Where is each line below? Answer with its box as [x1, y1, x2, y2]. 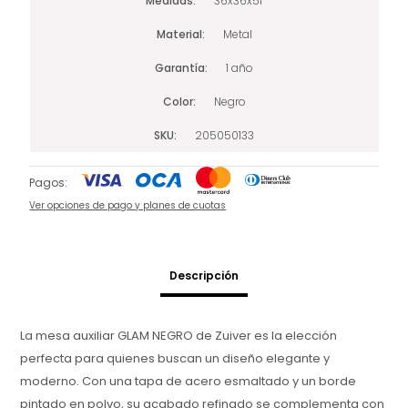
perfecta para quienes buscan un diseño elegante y [20, 349, 331, 367]
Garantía [155, 59, 205, 76]
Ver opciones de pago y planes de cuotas [29, 198, 227, 212]
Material [156, 25, 202, 42]
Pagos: [29, 174, 68, 190]
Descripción [169, 267, 239, 283]
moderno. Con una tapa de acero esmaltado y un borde [20, 372, 357, 390]
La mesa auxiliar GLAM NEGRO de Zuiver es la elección [20, 326, 338, 344]
